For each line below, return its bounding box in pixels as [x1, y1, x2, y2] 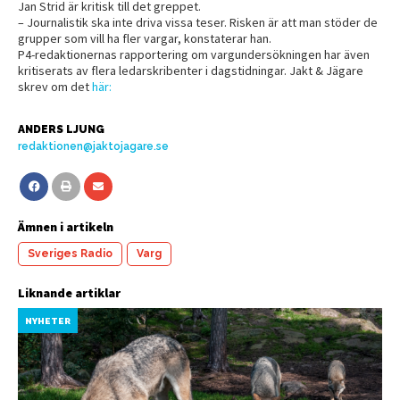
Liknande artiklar [18, 284, 121, 301]
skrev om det [18, 78, 92, 95]
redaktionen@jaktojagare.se [18, 139, 169, 153]
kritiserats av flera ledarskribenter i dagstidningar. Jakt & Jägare [18, 62, 363, 79]
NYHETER [25, 315, 71, 326]
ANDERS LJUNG [18, 122, 104, 136]
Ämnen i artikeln [18, 218, 113, 235]
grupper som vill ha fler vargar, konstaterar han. [18, 29, 271, 46]
